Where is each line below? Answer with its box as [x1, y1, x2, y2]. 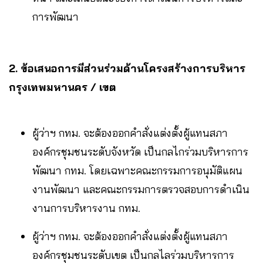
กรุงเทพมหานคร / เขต [9, 80, 116, 95]
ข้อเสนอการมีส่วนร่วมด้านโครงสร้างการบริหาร [21, 62, 245, 76]
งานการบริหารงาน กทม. [32, 201, 140, 215]
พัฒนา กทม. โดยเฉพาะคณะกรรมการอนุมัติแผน [32, 164, 242, 178]
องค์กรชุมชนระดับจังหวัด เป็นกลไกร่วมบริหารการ [32, 145, 248, 159]
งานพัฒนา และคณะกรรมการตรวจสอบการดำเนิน [32, 183, 249, 197]
